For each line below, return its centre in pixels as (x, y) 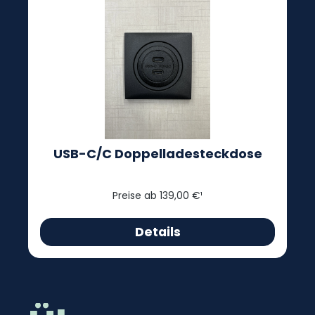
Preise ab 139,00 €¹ (157, 195)
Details (157, 232)
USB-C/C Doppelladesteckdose (157, 154)
